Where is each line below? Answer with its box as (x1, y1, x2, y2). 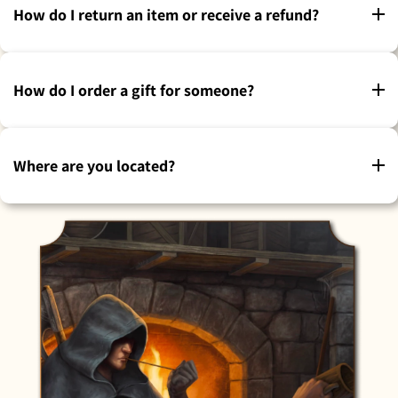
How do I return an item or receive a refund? (13, 4, 319, 25)
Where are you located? (13, 155, 175, 176)
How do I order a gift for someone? (13, 79, 254, 100)
